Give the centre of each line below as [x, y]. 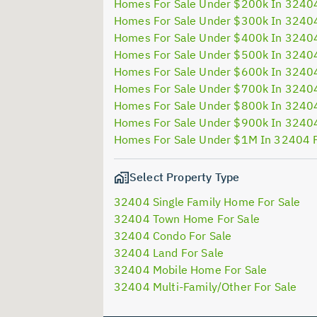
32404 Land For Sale [169, 253]
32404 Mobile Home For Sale [191, 270]
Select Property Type [185, 177]
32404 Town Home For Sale [187, 219]
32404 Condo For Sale [173, 236]
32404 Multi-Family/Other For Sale [206, 287]
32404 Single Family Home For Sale [207, 202]
